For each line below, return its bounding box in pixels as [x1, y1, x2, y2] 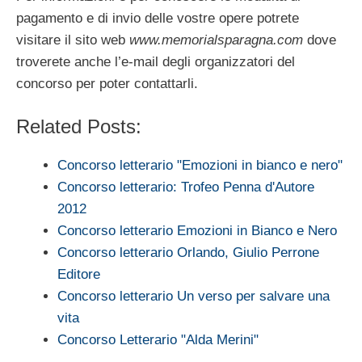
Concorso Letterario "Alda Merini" [57, 331, 259, 347]
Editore [57, 266, 100, 282]
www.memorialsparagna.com [129, 32, 303, 48]
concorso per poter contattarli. [16, 76, 198, 92]
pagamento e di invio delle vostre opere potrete [16, 11, 299, 27]
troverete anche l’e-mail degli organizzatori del [16, 54, 295, 70]
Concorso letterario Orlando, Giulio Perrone [57, 244, 319, 260]
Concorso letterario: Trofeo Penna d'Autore [57, 179, 314, 195]
